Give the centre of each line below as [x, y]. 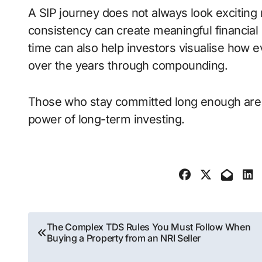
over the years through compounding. [128, 65]
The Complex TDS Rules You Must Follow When [149, 227]
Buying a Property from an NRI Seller [124, 238]
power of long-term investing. [106, 119]
